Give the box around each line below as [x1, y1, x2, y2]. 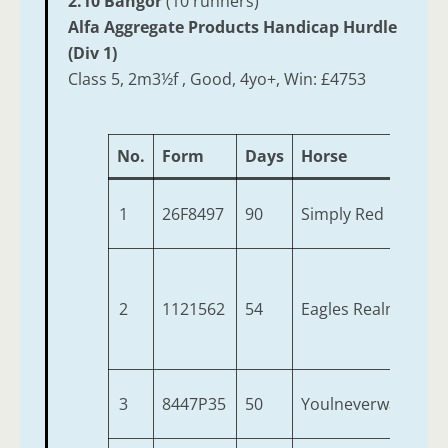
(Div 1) [68, 42, 117, 65]
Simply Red [301, 203, 384, 226]
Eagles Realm [301, 298, 400, 321]
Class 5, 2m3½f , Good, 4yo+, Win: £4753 [68, 68, 366, 91]
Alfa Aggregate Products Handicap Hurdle [68, 16, 397, 39]
